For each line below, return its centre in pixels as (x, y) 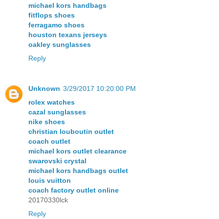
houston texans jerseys (68, 34)
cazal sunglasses (57, 112)
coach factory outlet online (74, 190)
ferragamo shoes (56, 25)
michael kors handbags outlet (78, 170)
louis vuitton (50, 180)
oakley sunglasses (60, 44)
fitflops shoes (52, 15)
